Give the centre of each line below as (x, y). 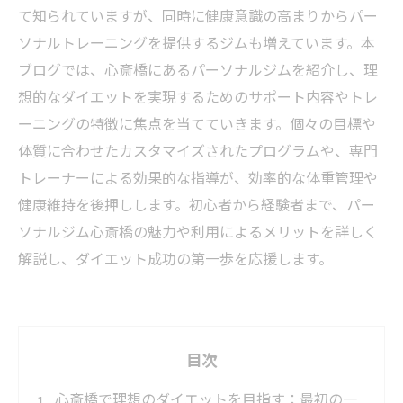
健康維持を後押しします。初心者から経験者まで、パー (197, 204)
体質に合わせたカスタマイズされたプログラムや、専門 (198, 150)
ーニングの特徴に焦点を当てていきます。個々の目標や (197, 123)
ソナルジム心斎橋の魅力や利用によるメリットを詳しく (198, 231)
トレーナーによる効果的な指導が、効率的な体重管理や (198, 177)
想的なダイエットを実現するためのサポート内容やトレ (198, 96)
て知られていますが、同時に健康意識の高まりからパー (198, 15)
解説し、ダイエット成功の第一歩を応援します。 (175, 258)
